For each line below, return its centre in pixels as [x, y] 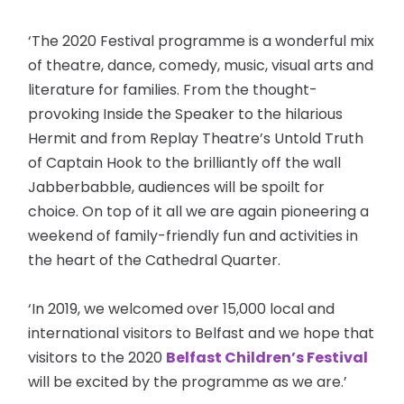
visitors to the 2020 [97, 358]
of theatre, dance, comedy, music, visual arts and [201, 66]
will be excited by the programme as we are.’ [188, 382]
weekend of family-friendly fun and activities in [193, 236]
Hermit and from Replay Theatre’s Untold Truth [196, 139]
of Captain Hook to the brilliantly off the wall [185, 163]
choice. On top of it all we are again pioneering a [199, 212]
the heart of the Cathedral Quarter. [155, 261]
